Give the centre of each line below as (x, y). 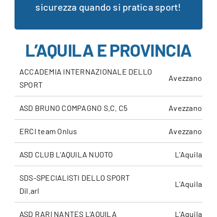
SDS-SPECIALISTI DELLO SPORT (75, 178)
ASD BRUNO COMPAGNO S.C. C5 (73, 108)
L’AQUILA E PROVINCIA (108, 50)
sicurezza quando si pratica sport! (108, 7)
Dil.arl (30, 191)
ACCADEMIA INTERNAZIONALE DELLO (86, 72)
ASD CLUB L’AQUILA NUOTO (67, 155)
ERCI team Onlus (48, 131)
